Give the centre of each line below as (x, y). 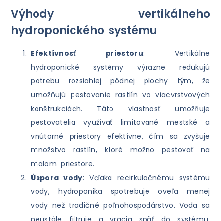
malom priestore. (63, 164)
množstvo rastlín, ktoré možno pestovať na (120, 150)
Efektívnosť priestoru (87, 54)
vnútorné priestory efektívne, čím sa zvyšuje (120, 136)
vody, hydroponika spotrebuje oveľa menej (120, 192)
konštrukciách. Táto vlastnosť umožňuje (120, 109)
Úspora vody (57, 178)
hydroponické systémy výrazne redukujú (120, 67)
